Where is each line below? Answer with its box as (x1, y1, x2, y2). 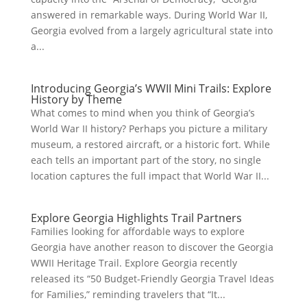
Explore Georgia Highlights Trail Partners (30, 210, 242, 225)
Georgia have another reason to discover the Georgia (30, 240, 273, 254)
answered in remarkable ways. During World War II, (30, 8, 267, 21)
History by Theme (30, 91, 122, 107)
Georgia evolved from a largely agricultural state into (30, 23, 273, 37)
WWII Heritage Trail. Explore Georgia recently (30, 256, 237, 269)
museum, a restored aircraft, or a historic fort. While (30, 137, 270, 151)
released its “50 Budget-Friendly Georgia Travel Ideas (30, 271, 274, 285)
